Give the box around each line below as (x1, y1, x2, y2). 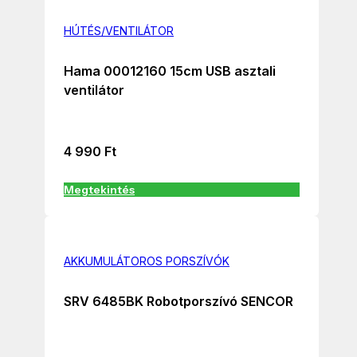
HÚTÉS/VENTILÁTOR (64, 24, 174, 38)
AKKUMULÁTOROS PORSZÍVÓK (64, 254, 229, 269)
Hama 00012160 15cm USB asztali (64, 62, 276, 79)
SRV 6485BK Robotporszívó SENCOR (64, 292, 293, 309)
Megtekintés (64, 182, 135, 198)
